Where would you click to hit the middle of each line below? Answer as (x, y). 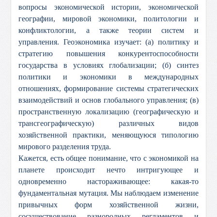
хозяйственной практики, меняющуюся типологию (108, 135)
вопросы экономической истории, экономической (108, 7)
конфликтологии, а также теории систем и (108, 30)
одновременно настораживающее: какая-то (108, 181)
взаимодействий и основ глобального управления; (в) (108, 100)
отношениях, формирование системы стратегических (108, 88)
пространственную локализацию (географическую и (108, 112)
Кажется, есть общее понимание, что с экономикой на (108, 158)
